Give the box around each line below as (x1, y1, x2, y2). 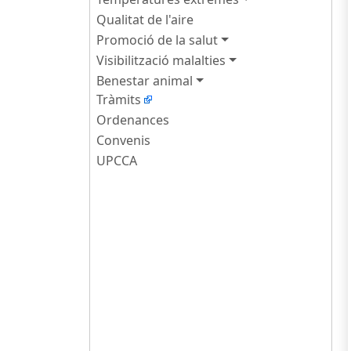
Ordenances (96, 111, 169, 128)
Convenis (96, 132, 150, 149)
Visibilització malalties (96, 52, 226, 69)
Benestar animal (96, 72, 193, 89)
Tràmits (96, 91, 141, 108)
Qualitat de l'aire (96, 11, 194, 28)
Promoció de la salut (96, 31, 218, 49)
